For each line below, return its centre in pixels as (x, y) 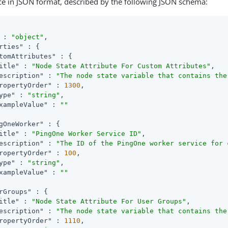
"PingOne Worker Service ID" (87, 133)
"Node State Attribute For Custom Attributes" (121, 66)
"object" (28, 37)
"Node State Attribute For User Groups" (109, 201)
